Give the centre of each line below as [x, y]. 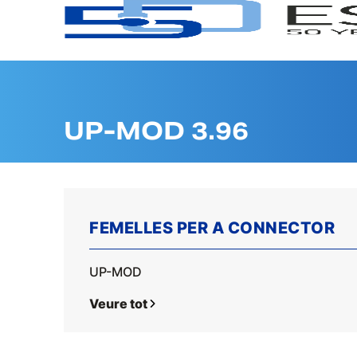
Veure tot [118, 304]
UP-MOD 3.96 [156, 131]
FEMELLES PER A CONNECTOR [212, 228]
